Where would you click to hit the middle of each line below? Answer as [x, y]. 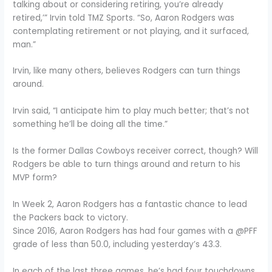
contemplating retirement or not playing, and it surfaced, [131, 31]
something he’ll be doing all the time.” [90, 124]
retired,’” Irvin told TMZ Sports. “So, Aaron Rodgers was [124, 18]
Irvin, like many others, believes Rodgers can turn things [127, 71]
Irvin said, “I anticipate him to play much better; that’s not [131, 111]
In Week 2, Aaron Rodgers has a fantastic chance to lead [130, 205]
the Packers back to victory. [71, 218]
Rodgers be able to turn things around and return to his [127, 165]
